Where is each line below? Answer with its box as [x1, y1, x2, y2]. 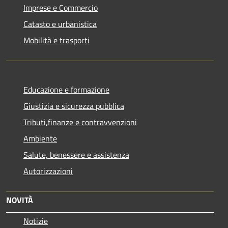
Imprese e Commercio [23, 1, 98, 14]
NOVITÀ [6, 193, 33, 206]
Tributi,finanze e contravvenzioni [23, 116, 137, 128]
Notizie [23, 214, 48, 227]
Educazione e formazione [23, 83, 109, 96]
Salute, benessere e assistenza [23, 148, 129, 161]
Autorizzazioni [23, 164, 73, 177]
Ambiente [23, 132, 57, 145]
